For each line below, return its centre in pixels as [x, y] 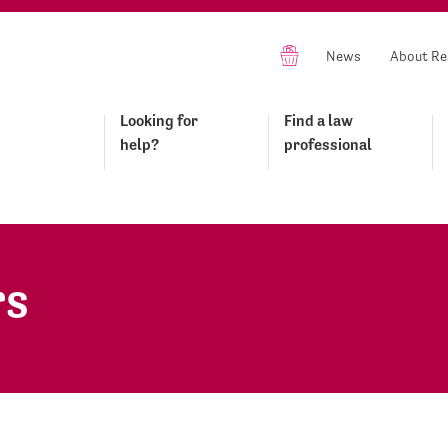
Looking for [159, 120]
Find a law [318, 120]
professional [328, 144]
